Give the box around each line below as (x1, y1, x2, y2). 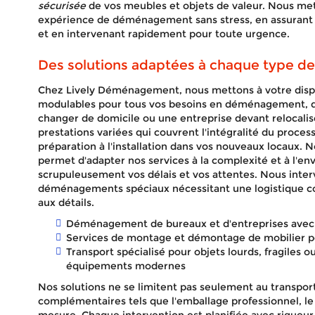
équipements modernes (65, 259, 186, 272)
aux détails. (37, 196, 94, 209)
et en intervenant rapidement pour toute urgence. (37, 27, 290, 40)
